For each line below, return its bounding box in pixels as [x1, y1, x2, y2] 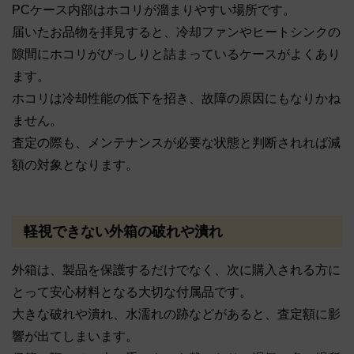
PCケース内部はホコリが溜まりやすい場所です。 [12, 3, 296, 17]
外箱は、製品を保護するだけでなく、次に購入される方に [12, 263, 341, 277]
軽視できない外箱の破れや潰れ [24, 223, 223, 239]
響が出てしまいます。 [12, 330, 138, 344]
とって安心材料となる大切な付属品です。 [12, 285, 252, 299]
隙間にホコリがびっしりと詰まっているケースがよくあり [12, 47, 341, 62]
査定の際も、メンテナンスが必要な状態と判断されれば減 [12, 136, 341, 150]
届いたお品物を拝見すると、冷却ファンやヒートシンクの [12, 25, 341, 40]
